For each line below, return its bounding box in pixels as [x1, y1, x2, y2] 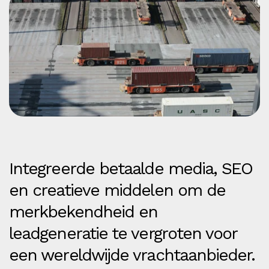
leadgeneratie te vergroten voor [9, 223, 237, 243]
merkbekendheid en [9, 201, 158, 222]
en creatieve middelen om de [9, 180, 226, 200]
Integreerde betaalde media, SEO [9, 158, 253, 178]
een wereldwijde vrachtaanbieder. [9, 244, 255, 265]
